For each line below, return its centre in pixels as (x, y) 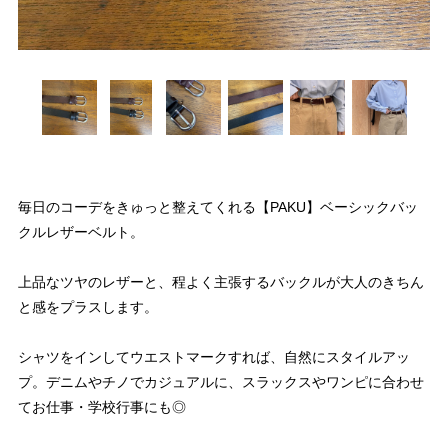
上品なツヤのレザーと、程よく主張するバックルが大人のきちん (221, 282)
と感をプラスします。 (88, 307)
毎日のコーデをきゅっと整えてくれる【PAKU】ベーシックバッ (218, 207)
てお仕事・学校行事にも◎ (102, 407)
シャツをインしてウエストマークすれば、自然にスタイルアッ (214, 357)
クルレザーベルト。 (81, 232)
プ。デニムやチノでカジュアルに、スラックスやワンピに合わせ (221, 382)
